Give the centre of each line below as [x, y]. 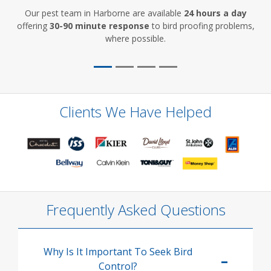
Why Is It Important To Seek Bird [118, 252]
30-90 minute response [99, 26]
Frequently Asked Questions [135, 209]
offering [33, 26]
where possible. [135, 39]
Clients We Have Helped [135, 112]
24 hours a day [215, 13]
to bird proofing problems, [202, 26]
